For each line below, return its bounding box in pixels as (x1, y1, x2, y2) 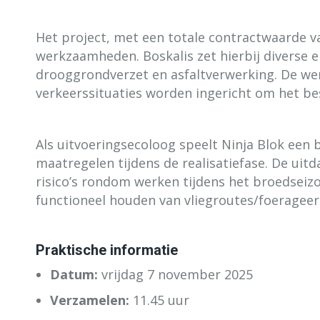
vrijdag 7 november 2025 (98, 265, 253, 283)
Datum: (50, 265, 98, 283)
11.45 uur (129, 291, 189, 309)
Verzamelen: (50, 291, 129, 309)
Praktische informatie (36, 241, 178, 259)
